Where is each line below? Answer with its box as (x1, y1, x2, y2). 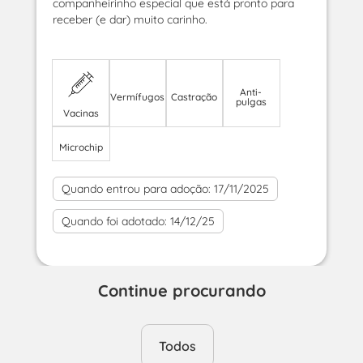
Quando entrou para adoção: (61, 181, 211, 196)
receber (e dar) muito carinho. (52, 12, 207, 27)
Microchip (58, 141, 103, 153)
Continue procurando (97, 280, 266, 301)
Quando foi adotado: (61, 214, 167, 228)
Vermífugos (110, 91, 165, 103)
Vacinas (62, 107, 99, 119)
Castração (171, 91, 218, 103)
